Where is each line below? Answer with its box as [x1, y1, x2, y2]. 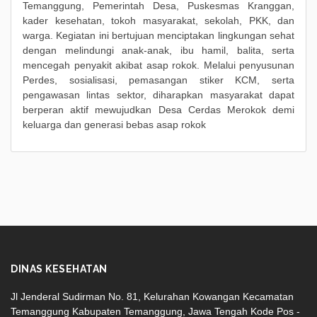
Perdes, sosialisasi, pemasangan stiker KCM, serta [23, 74, 294, 86]
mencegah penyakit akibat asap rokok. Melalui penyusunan [23, 59, 294, 71]
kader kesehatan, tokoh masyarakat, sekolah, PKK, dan [23, 14, 294, 26]
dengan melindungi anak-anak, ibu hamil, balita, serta [23, 44, 294, 56]
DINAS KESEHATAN [11, 263, 108, 275]
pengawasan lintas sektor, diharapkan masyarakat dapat [23, 88, 294, 100]
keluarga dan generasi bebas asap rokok [23, 118, 206, 130]
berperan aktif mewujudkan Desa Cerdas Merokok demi [23, 103, 294, 115]
